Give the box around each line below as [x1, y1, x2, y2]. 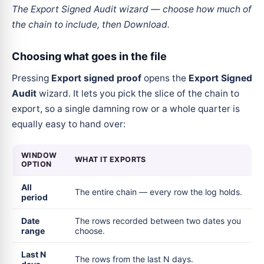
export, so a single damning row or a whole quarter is [12, 103, 240, 114]
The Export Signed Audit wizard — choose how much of [12, 3, 252, 15]
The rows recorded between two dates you [75, 215, 241, 226]
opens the [141, 72, 189, 84]
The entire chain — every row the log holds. [75, 186, 242, 197]
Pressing [12, 72, 51, 84]
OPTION [21, 159, 52, 169]
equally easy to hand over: [12, 118, 126, 130]
